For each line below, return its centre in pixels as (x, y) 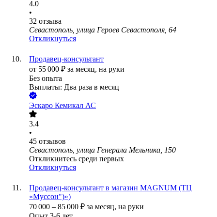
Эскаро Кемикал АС (62, 106)
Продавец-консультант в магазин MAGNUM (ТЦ (110, 188)
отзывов (52, 141)
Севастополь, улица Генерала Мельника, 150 (102, 150)
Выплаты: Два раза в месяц (74, 87)
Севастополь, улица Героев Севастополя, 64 (103, 30)
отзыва (50, 21)
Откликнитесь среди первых (77, 159)
